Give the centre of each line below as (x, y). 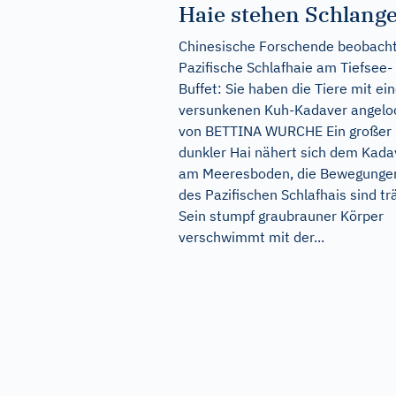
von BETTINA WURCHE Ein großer (285, 131)
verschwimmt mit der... (251, 237)
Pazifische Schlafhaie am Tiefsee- (286, 68)
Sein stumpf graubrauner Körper (281, 216)
